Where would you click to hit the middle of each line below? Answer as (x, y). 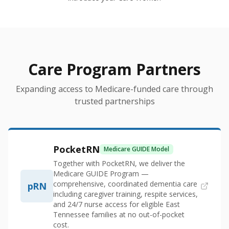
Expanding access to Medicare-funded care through (114, 89)
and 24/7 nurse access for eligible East (117, 204)
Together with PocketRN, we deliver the (119, 164)
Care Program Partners (114, 70)
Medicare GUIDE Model (136, 149)
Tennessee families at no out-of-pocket (119, 215)
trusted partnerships (114, 101)
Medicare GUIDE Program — (101, 174)
